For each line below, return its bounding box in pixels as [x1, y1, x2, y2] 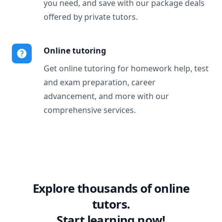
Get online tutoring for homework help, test [44, 63, 209, 74]
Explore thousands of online [32, 180, 190, 196]
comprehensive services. [44, 105, 136, 115]
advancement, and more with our [44, 91, 169, 102]
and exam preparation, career [44, 77, 156, 88]
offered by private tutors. [44, 11, 138, 22]
